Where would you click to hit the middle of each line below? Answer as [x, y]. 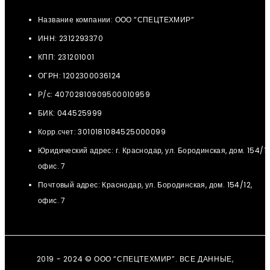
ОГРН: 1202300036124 [80, 76]
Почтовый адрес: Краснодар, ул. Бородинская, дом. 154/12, [145, 185]
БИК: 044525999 [70, 113]
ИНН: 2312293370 [71, 38]
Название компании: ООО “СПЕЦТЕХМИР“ [116, 20]
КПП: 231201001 [66, 57]
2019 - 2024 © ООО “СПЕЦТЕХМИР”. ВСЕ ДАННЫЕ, [135, 259]
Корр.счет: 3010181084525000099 [102, 132]
